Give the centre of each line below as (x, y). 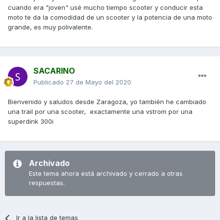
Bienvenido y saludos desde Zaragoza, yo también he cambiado (107, 102)
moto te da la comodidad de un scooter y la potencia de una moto (110, 17)
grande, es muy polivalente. (50, 27)
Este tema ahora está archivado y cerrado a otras (106, 174)
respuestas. (47, 183)
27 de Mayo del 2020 (98, 82)
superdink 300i (32, 122)
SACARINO (54, 71)
